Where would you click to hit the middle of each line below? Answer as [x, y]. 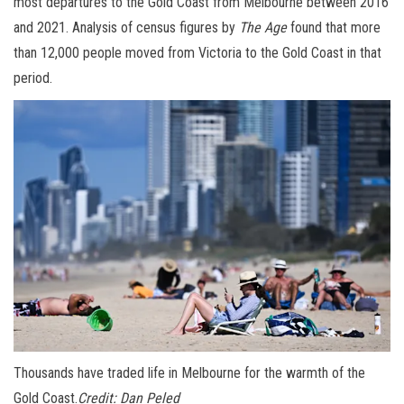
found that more [334, 28]
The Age [263, 28]
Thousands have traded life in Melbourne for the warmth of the [189, 372]
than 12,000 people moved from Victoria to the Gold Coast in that [197, 53]
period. [33, 78]
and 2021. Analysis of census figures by [126, 28]
